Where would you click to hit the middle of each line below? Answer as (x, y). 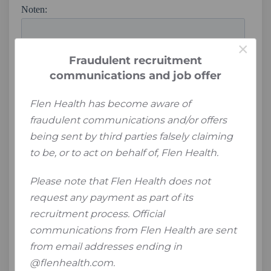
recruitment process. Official (97, 214)
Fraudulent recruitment (135, 60)
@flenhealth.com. (72, 263)
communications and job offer (135, 76)
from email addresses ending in (106, 247)
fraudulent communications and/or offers (128, 120)
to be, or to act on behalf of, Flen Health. (124, 153)
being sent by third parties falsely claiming (131, 136)
